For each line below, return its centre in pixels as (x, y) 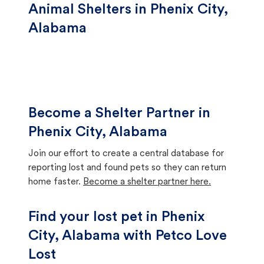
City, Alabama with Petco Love (128, 236)
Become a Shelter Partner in (119, 114)
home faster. (55, 182)
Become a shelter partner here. (147, 182)
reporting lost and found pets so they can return (127, 168)
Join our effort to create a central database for (126, 154)
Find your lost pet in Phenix (117, 217)
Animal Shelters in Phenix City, (128, 10)
